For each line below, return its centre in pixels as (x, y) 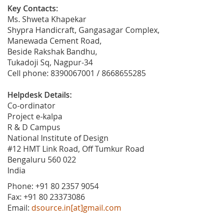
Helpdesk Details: (40, 95)
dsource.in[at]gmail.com (76, 208)
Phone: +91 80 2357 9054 (53, 186)
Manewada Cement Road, (55, 41)
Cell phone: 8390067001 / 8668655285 (77, 73)
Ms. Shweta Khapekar (47, 19)
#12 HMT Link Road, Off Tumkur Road (76, 149)
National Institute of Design (58, 138)
